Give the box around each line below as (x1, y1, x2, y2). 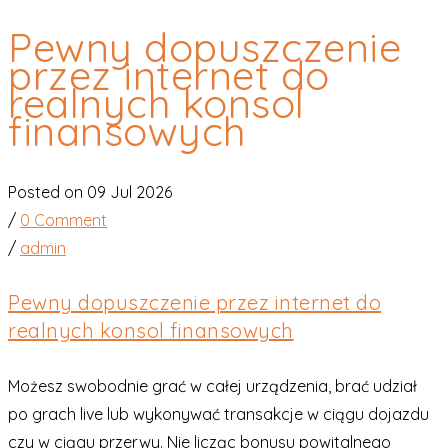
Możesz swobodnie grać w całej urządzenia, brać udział (8, 375, 417, 396)
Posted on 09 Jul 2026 (8, 182, 172, 203)
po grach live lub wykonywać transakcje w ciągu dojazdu (8, 403, 429, 424)
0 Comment (20, 210, 107, 231)
